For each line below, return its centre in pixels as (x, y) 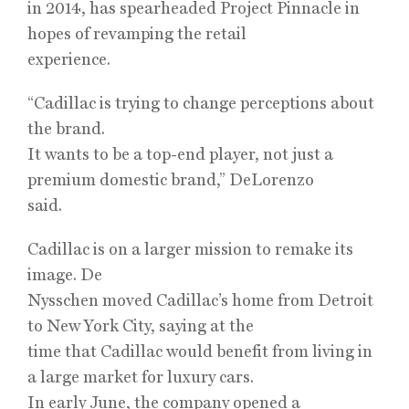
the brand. (66, 128)
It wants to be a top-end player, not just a (180, 154)
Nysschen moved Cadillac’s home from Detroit (200, 300)
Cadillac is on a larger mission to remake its (190, 249)
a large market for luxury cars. (141, 377)
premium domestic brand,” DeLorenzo (171, 179)
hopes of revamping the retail (137, 33)
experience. (69, 59)
